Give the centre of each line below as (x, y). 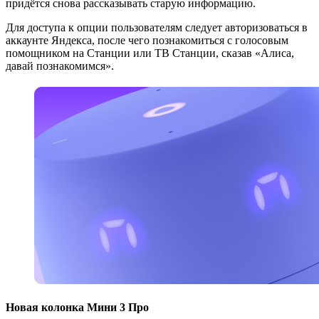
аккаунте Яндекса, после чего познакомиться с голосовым (147, 41)
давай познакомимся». (60, 66)
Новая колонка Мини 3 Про (77, 307)
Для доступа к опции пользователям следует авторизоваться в (157, 28)
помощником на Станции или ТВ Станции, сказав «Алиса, (150, 53)
